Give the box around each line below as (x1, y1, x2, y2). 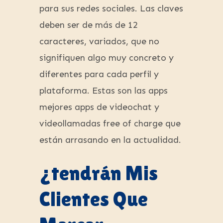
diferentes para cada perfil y (39, 69, 159, 80)
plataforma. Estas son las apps (39, 85, 168, 97)
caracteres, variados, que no (39, 36, 159, 47)
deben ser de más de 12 (39, 19, 138, 31)
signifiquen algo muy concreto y (39, 52, 174, 64)
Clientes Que (39, 188, 148, 211)
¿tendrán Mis (39, 162, 158, 185)
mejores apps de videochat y (39, 102, 159, 113)
